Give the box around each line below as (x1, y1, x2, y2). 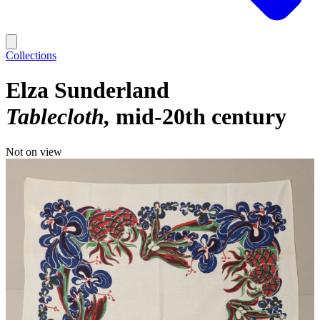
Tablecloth (6, 104, 104, 130)
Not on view (6, 145, 62, 158)
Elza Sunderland (6, 77, 169, 104)
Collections (6, 49, 56, 61)
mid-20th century (116, 104, 286, 130)
